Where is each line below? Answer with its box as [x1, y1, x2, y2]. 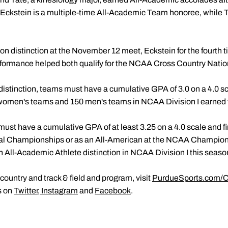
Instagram [41, 186, 78, 195]
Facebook [95, 186, 131, 195]
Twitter [14, 186, 38, 195]
